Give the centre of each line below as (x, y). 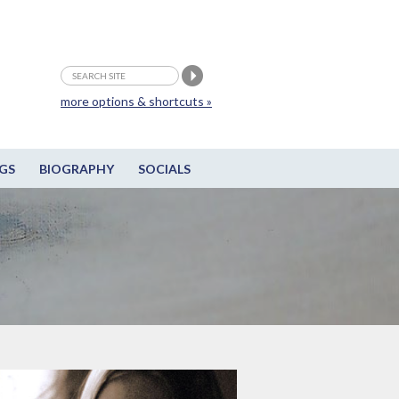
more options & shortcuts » (136, 101)
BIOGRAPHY (76, 169)
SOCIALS (164, 169)
